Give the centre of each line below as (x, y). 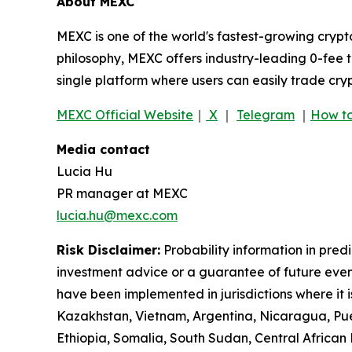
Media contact (103, 149)
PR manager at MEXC (122, 193)
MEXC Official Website (125, 114)
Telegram (266, 114)
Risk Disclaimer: (108, 249)
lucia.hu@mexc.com (117, 215)
